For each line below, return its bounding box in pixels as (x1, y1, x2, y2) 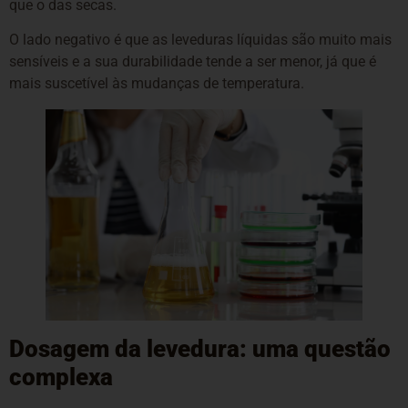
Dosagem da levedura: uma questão (9, 335, 391, 363)
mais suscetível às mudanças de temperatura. (9, 75, 304, 93)
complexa (9, 363, 113, 392)
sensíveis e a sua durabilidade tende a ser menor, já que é (9, 53, 376, 71)
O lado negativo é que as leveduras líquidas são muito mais (9, 31, 392, 49)
